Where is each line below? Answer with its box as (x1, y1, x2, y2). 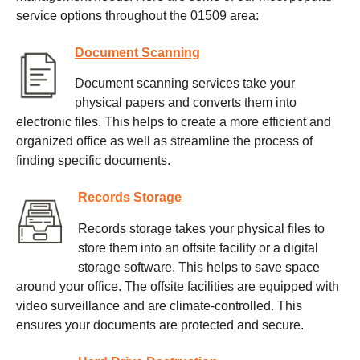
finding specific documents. (16, 153, 170, 168)
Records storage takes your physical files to (78, 222, 325, 236)
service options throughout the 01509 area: (16, 8, 259, 22)
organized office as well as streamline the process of (16, 134, 313, 149)
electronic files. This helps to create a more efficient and (16, 115, 331, 129)
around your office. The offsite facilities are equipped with (16, 280, 339, 294)
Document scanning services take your (75, 76, 295, 91)
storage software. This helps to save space (78, 260, 320, 275)
